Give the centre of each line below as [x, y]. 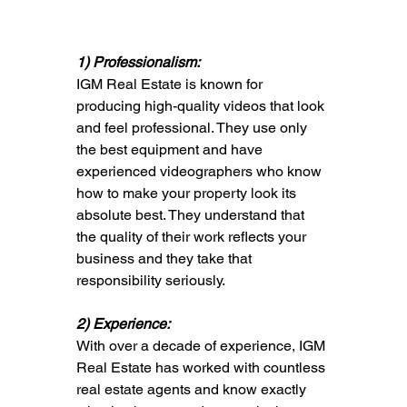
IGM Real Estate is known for [171, 84]
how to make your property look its [188, 193]
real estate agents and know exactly [193, 389]
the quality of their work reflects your [193, 236]
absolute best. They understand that [192, 214]
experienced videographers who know [200, 171]
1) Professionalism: [139, 62]
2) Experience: [124, 323]
